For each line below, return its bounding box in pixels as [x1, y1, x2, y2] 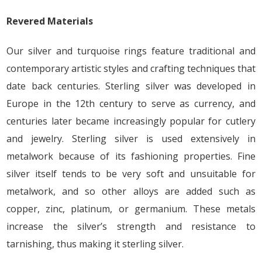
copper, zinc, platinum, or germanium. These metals [6, 202, 256, 215]
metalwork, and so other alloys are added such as [6, 184, 256, 198]
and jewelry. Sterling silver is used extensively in [6, 132, 256, 145]
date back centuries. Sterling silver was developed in [6, 79, 256, 92]
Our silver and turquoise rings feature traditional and [6, 44, 256, 57]
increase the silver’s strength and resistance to [6, 219, 256, 233]
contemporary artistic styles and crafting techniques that [6, 61, 256, 75]
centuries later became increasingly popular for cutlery [6, 114, 256, 127]
